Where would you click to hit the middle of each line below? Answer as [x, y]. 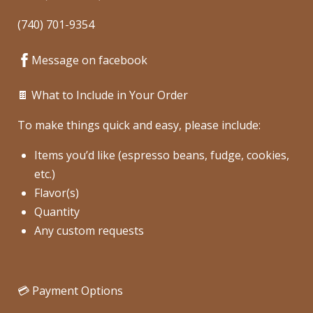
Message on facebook [89, 60]
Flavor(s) [57, 193]
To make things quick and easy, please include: [139, 125]
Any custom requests [89, 231]
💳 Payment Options [70, 291]
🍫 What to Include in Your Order [103, 95]
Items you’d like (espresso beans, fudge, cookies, [162, 155]
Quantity [57, 212]
